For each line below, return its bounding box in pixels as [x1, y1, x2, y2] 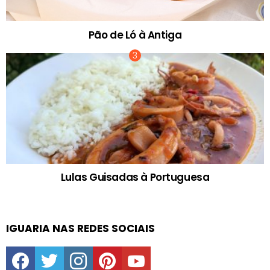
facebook [25, 243, 55, 253]
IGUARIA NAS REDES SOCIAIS [6, 221, 155, 236]
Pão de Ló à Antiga [88, 28, 182, 43]
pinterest [111, 243, 140, 253]
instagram [83, 243, 116, 253]
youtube [140, 243, 168, 253]
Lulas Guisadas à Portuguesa [60, 170, 210, 185]
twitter [54, 243, 74, 253]
